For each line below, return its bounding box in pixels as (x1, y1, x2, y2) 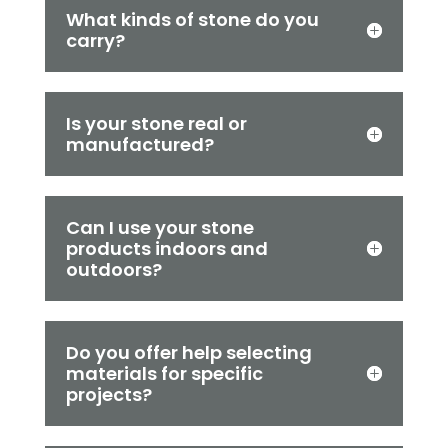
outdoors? (65, 256, 162, 282)
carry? (65, 27, 125, 53)
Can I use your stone (65, 214, 254, 240)
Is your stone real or (65, 110, 247, 136)
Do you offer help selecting (65, 339, 312, 365)
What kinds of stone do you (65, 6, 319, 32)
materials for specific (65, 360, 263, 386)
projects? (65, 381, 152, 407)
